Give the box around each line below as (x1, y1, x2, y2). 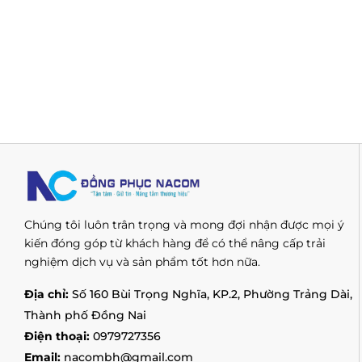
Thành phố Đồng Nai (24, 308, 146, 323)
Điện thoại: (24, 329, 93, 344)
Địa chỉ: (24, 287, 72, 302)
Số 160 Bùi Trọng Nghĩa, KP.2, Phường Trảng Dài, (72, 287, 352, 302)
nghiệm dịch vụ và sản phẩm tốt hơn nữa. (24, 255, 260, 270)
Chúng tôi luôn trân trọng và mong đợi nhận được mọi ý (24, 217, 344, 233)
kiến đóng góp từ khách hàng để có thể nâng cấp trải (24, 236, 326, 251)
